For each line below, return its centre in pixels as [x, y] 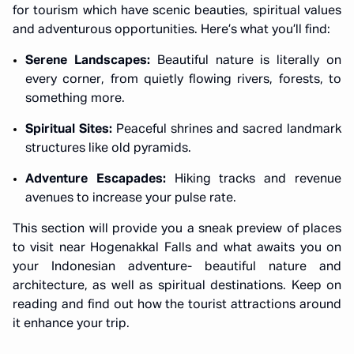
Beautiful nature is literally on [249, 61]
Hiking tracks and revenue [258, 179]
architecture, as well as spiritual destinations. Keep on [177, 286]
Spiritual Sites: [69, 130]
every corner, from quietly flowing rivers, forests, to [183, 80]
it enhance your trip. [71, 324]
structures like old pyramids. [108, 149]
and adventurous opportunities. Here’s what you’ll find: [171, 30]
